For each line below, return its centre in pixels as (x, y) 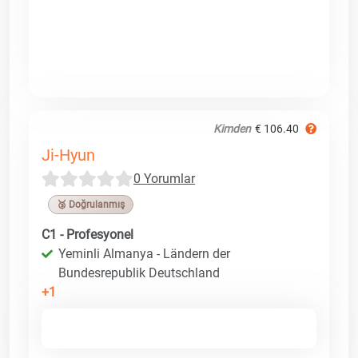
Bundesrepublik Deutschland (139, 272)
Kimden (232, 128)
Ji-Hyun (68, 155)
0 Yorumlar (164, 178)
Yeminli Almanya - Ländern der (144, 253)
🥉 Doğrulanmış (91, 204)
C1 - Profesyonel (88, 234)
